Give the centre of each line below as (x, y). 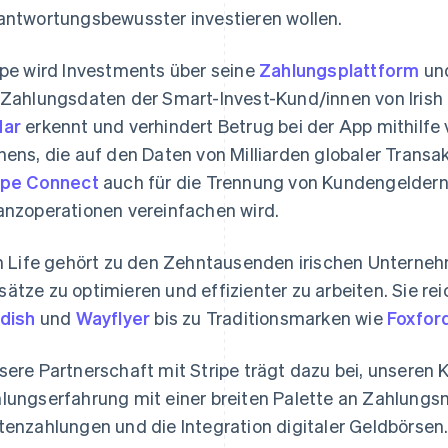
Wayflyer (113, 318)
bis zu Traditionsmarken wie (269, 318)
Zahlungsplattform (339, 70)
